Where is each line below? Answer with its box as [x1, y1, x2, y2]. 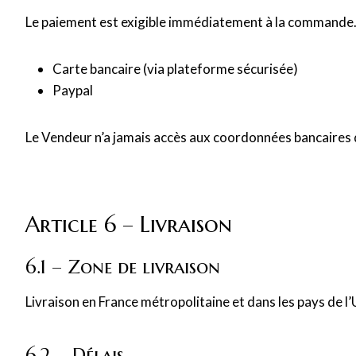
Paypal [52, 82, 93, 99]
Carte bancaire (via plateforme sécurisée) [52, 60, 298, 77]
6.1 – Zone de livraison [25, 255, 220, 279]
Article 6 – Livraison [25, 211, 232, 238]
